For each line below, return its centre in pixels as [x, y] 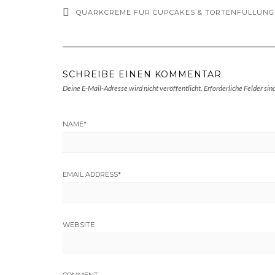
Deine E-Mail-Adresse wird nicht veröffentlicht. [133, 88]
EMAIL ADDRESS [90, 174]
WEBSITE [79, 224]
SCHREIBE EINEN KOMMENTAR [142, 74]
